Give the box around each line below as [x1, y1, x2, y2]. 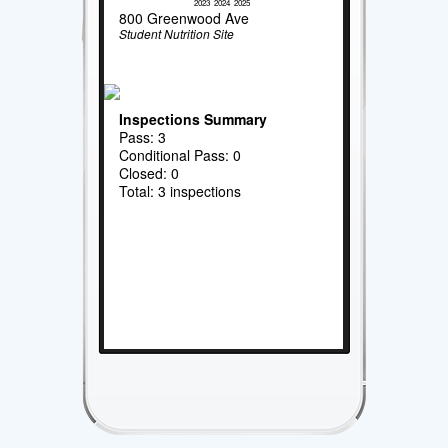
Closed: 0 [119, 162, 180, 183]
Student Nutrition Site [119, 25, 235, 43]
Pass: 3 [119, 126, 167, 147]
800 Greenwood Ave [119, 8, 250, 29]
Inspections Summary [119, 108, 268, 129]
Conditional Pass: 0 [119, 144, 242, 165]
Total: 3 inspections [119, 180, 242, 201]
